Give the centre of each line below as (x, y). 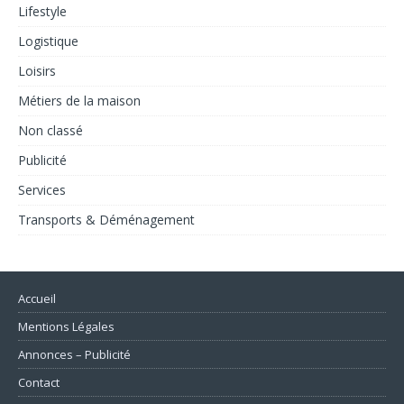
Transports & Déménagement (106, 219)
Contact (39, 382)
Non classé (50, 130)
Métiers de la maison (79, 100)
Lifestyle (42, 11)
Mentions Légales (66, 326)
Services (42, 189)
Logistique (48, 41)
